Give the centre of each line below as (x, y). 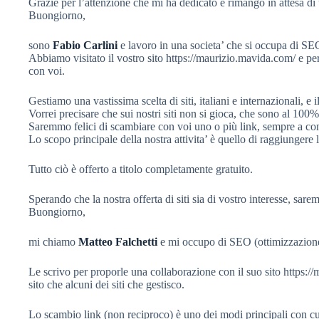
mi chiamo (53, 242)
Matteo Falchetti (118, 242)
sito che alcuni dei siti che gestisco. (106, 284)
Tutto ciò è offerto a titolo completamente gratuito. (141, 169)
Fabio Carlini (85, 45)
